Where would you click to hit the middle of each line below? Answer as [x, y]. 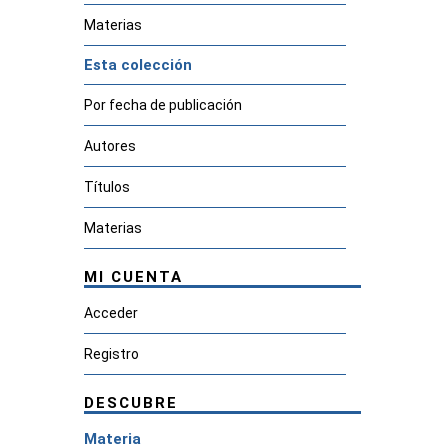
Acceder [110, 313]
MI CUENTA [133, 277]
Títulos [106, 187]
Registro [111, 354]
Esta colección [137, 65]
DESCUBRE [130, 403]
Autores [109, 146]
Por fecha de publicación [162, 105]
